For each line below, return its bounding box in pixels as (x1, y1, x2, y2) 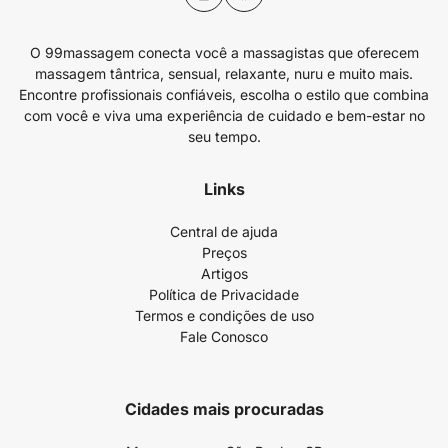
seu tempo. (187, 128, 261, 145)
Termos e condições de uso (134, 307, 314, 324)
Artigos (200, 265, 248, 282)
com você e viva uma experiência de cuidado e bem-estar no (23, 107, 425, 124)
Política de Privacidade (149, 286, 299, 303)
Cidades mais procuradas (124, 399, 324, 419)
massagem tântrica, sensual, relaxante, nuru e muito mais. (35, 65, 413, 82)
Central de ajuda (170, 223, 278, 240)
